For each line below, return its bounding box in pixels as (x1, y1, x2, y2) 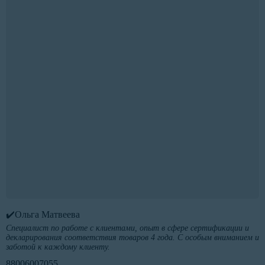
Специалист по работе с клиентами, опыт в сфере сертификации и (6, 224, 249, 233)
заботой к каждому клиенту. (6, 243, 110, 252)
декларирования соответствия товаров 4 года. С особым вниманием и (6, 233, 259, 243)
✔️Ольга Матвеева (6, 209, 80, 220)
